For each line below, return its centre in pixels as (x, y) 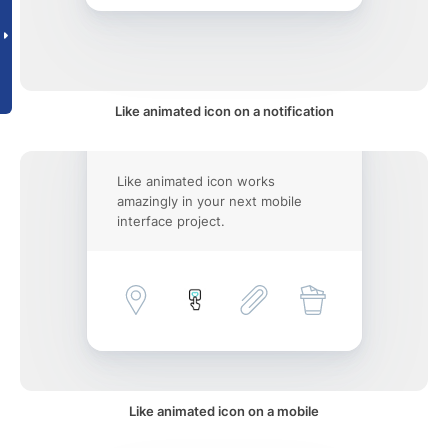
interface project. (170, 221)
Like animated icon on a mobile (224, 411)
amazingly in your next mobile (209, 201)
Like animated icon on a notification (224, 111)
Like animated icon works (195, 181)
